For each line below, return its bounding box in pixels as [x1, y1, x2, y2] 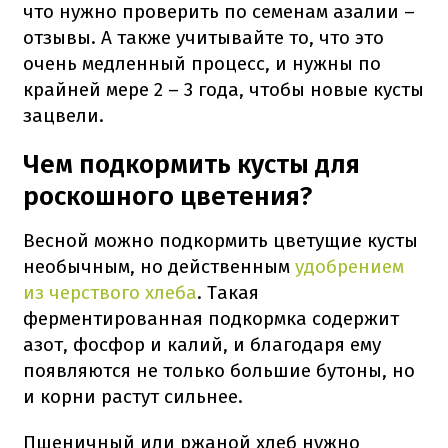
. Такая [197, 280, 259, 304]
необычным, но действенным [23, 254, 295, 278]
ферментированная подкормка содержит [23, 306, 399, 330]
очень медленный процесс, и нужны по [23, 51, 381, 75]
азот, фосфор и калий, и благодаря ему [23, 332, 381, 356]
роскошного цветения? [23, 180, 312, 212]
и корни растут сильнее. [23, 384, 243, 408]
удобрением [295, 254, 404, 278]
